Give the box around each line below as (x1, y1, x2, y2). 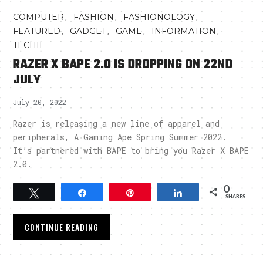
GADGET (70, 26, 107, 37)
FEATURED (13, 26, 61, 37)
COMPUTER (13, 12, 65, 23)
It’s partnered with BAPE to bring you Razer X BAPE (13, 145, 249, 157)
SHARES (225, 194, 245, 200)
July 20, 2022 (13, 97, 67, 107)
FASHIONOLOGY (123, 12, 195, 23)
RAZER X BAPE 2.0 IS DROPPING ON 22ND (13, 55, 233, 75)
